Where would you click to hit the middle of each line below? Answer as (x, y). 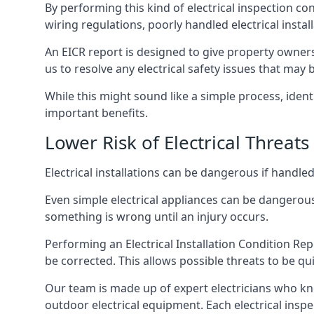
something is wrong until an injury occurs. (157, 217)
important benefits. (96, 113)
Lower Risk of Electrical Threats (177, 143)
